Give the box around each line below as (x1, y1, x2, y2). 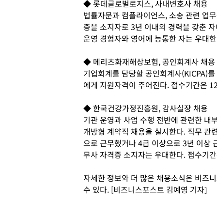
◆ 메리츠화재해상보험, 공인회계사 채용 (83, 55, 215, 67)
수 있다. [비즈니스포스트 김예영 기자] (83, 183, 207, 195)
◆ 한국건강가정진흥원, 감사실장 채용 (83, 102, 208, 114)
